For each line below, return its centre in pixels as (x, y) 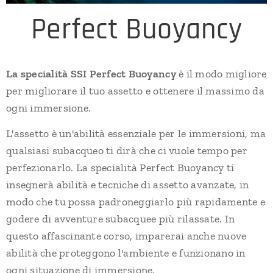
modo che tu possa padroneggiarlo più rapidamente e (136, 201)
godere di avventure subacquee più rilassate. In (121, 218)
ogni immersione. (49, 108)
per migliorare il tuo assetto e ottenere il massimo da (135, 90)
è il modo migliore (221, 73)
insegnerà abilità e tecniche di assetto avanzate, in (128, 184)
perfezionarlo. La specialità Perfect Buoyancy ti (120, 167)
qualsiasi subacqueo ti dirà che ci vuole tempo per (127, 150)
